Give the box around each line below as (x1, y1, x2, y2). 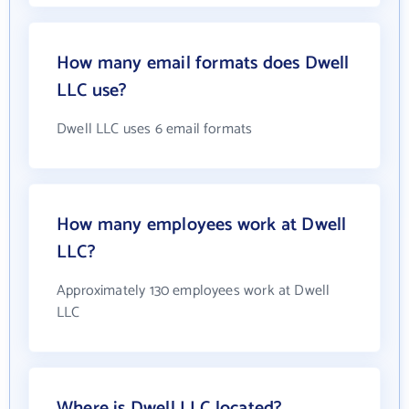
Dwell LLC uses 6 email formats (57, 117, 253, 142)
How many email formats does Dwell (57, 48, 350, 79)
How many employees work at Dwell (57, 210, 347, 241)
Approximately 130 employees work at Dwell (57, 278, 330, 304)
